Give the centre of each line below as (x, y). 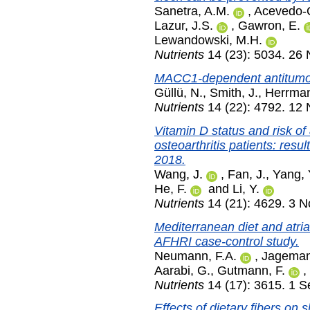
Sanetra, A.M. (192, 11)
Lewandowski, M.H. (208, 40)
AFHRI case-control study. (227, 241)
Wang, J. (179, 174)
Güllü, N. (179, 92)
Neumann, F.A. (195, 256)
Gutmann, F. (251, 270)
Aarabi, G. (182, 270)
